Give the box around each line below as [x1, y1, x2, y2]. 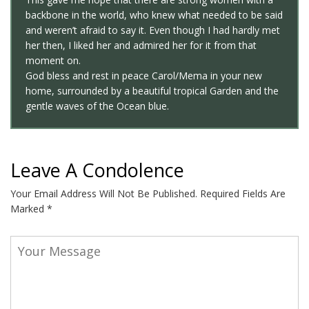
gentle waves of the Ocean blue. [26, 99, 169, 113]
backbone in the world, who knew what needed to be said [26, 8, 283, 22]
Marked [10, 201, 47, 215]
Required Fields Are [197, 186, 286, 200]
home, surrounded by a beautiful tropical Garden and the [26, 84, 279, 98]
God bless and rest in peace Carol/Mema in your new [26, 69, 262, 83]
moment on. [26, 54, 81, 68]
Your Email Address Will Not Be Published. [10, 186, 197, 200]
